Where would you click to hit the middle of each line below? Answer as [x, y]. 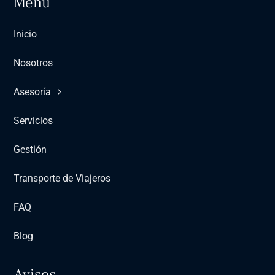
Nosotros [33, 63]
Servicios [33, 120]
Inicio [25, 34]
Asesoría [33, 91]
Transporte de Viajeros [62, 178]
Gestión [30, 149]
